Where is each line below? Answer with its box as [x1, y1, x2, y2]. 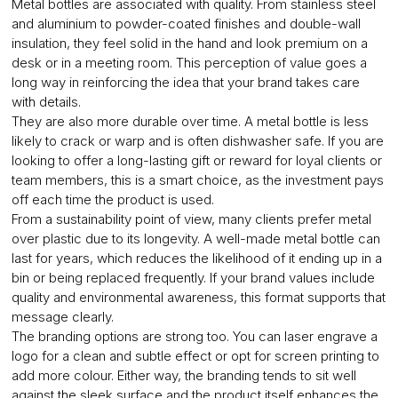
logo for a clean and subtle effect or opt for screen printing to [11, 347, 379, 365]
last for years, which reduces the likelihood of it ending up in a [11, 250, 382, 267]
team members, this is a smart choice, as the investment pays [11, 171, 384, 189]
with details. [11, 93, 81, 111]
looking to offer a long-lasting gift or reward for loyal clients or [11, 152, 382, 170]
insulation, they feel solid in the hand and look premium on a [11, 35, 368, 52]
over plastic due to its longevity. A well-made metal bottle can [11, 230, 380, 248]
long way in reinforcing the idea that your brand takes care [11, 74, 360, 92]
